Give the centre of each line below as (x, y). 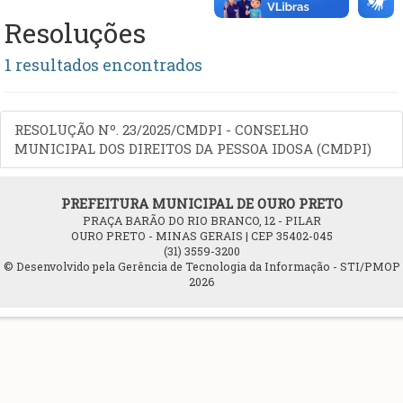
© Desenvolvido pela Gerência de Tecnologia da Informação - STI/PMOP (201, 266)
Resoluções (75, 32)
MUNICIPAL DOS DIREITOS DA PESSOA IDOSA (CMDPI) (193, 148)
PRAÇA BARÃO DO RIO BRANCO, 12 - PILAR (201, 220)
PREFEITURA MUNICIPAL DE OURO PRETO (201, 203)
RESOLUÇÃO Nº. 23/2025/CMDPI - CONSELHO (161, 129)
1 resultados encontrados (103, 64)
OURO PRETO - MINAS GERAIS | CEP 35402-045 (201, 235)
